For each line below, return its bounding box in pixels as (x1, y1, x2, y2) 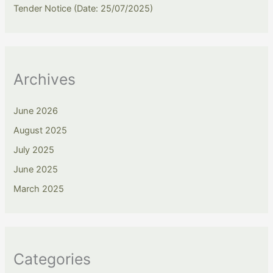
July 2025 (13, 144, 55, 155)
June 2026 (13, 105, 58, 116)
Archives (13, 69, 76, 88)
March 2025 (13, 183, 65, 194)
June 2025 (13, 163, 58, 175)
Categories (13, 249, 91, 268)
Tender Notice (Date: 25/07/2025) (13, 3, 154, 15)
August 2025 (13, 124, 68, 136)
